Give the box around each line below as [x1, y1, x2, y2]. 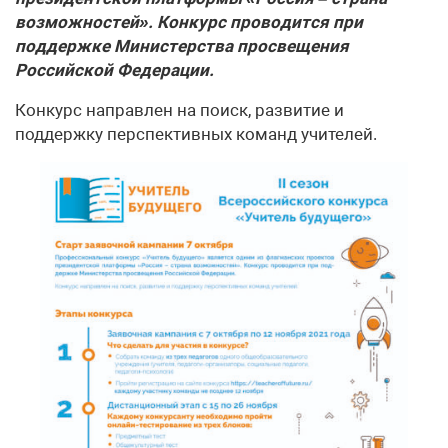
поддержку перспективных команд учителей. [15, 124, 377, 144]
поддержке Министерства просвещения [15, 36, 349, 56]
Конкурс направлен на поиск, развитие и [15, 100, 344, 120]
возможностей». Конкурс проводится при [15, 12, 363, 32]
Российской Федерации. [15, 60, 214, 80]
